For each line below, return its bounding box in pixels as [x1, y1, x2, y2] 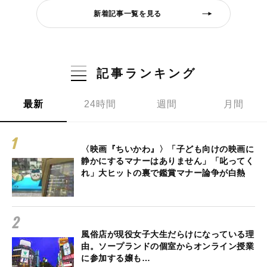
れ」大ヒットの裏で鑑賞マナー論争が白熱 [81, 168, 246, 178]
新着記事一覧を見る [94, 9, 162, 18]
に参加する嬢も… [81, 253, 150, 263]
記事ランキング [96, 67, 197, 80]
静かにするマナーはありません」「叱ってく [81, 156, 254, 166]
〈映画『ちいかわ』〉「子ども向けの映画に [81, 144, 254, 154]
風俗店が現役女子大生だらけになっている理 [81, 229, 254, 240]
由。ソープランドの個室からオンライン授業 [81, 241, 254, 252]
